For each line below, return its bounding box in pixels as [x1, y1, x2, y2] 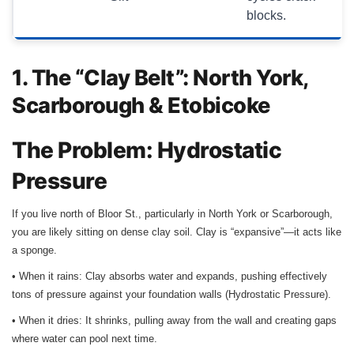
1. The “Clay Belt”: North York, [12, 65, 308, 92]
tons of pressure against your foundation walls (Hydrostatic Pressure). [12, 288, 331, 301]
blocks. [247, 9, 287, 23]
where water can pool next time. [12, 333, 157, 345]
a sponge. [12, 244, 57, 257]
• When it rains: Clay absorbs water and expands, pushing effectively [12, 270, 327, 283]
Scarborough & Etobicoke [12, 92, 270, 119]
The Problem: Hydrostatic [12, 137, 281, 164]
